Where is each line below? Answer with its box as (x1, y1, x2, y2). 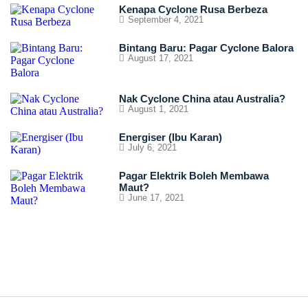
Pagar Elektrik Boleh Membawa (118, 170, 269, 181)
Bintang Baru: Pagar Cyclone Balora (118, 42, 294, 54)
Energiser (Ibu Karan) (118, 131, 222, 143)
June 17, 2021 (127, 192, 184, 203)
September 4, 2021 (127, 14, 203, 25)
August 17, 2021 (127, 53, 193, 63)
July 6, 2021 (127, 142, 177, 153)
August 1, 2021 (127, 104, 188, 114)
